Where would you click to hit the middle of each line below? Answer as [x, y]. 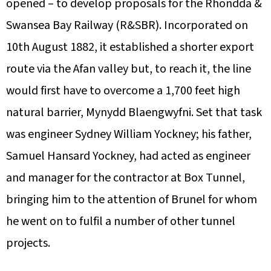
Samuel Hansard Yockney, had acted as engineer [128, 156]
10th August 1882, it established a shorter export [130, 47]
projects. [28, 243]
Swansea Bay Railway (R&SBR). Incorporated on [127, 25]
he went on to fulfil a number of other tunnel [121, 221]
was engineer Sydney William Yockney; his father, [129, 134]
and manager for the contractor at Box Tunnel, [126, 178]
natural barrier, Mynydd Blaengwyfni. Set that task [134, 112]
